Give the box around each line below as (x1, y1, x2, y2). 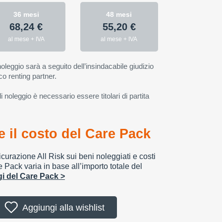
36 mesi (13, 10, 39, 18)
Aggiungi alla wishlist (22, 202, 105, 213)
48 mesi (106, 10, 132, 18)
